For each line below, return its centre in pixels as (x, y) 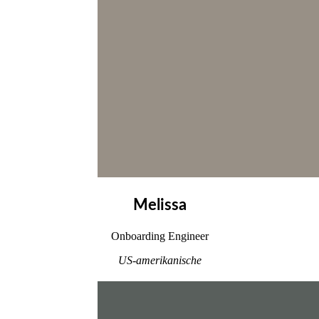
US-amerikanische (159, 261)
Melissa (159, 205)
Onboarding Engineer (159, 236)
